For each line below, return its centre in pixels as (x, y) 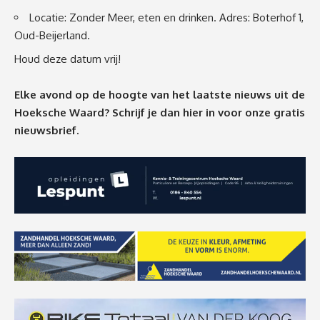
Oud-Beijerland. (52, 36)
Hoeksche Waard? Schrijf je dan (99, 112)
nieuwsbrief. (46, 130)
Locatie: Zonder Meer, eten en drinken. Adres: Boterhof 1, (166, 18)
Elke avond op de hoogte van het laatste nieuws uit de (160, 94)
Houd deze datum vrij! (67, 59)
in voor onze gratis (255, 112)
